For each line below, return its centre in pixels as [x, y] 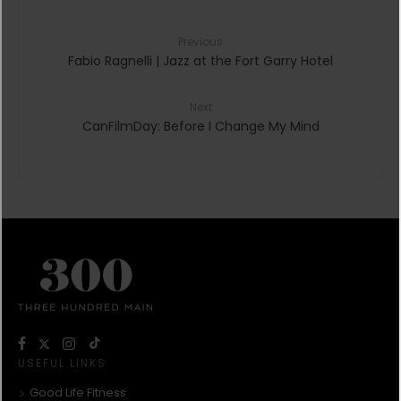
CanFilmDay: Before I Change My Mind [200, 126]
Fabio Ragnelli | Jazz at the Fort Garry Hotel [200, 60]
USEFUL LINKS [62, 363]
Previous [200, 41]
